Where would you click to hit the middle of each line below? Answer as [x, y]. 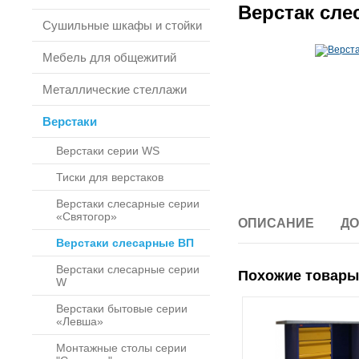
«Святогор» [87, 216]
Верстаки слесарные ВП [125, 243]
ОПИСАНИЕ [276, 223]
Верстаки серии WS [108, 151]
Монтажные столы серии [121, 348]
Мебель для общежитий [109, 57]
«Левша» [80, 321]
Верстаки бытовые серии [122, 309]
